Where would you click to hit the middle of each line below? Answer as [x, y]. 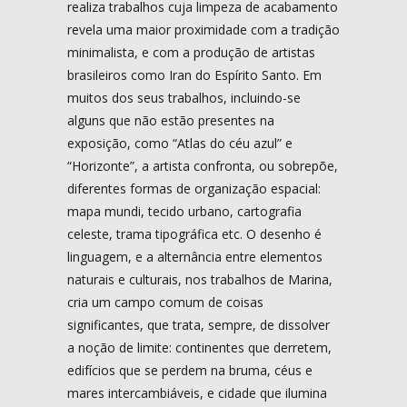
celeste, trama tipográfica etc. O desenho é [194, 233]
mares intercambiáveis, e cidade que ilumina [197, 392]
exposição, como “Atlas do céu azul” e [180, 143]
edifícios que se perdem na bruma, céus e [190, 370]
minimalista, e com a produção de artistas [191, 52]
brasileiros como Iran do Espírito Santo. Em [194, 74]
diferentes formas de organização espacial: [194, 188]
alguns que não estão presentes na [171, 120]
